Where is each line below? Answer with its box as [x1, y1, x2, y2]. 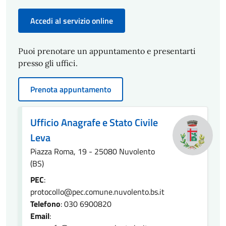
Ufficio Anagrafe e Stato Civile [30, 115, 158, 130]
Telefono [30, 198, 61, 210]
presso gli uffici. [18, 58, 78, 68]
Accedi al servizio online [30, 15, 113, 27]
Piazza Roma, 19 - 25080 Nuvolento [30, 145, 155, 157]
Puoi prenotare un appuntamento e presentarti [18, 46, 196, 56]
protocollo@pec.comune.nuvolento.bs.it [30, 186, 164, 198]
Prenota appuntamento [30, 83, 111, 95]
